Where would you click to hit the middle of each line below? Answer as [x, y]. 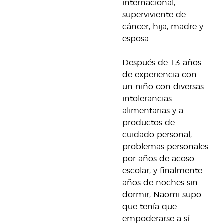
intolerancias [147, 99]
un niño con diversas [163, 87]
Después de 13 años [162, 63]
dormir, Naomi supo [162, 195]
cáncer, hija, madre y [163, 27]
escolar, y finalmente [162, 171]
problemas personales [165, 147]
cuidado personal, [157, 135]
